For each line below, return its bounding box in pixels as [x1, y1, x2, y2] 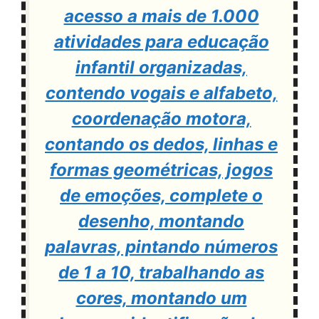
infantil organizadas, [75, 56, 247, 78]
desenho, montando [78, 210, 244, 231]
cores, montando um [75, 287, 247, 308]
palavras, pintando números [45, 236, 278, 257]
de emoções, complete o [60, 184, 263, 206]
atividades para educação [53, 31, 269, 52]
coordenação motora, [71, 108, 251, 129]
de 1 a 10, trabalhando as [58, 261, 264, 283]
